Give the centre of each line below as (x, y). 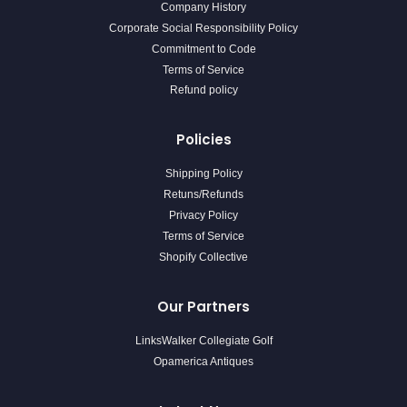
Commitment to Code (203, 49)
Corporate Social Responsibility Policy (203, 28)
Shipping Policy (203, 174)
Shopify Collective (203, 258)
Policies (203, 140)
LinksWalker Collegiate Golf (203, 341)
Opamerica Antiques (203, 362)
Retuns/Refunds (203, 195)
